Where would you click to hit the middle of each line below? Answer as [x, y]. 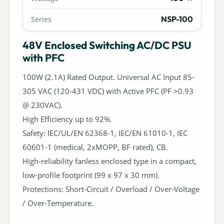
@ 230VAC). [42, 105]
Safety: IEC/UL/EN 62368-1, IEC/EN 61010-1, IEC [105, 133]
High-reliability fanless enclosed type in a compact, [109, 161]
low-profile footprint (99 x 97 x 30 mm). [91, 175]
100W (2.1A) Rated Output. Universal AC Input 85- [108, 77]
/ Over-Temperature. [58, 203]
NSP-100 [177, 19]
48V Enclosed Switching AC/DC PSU [107, 45]
